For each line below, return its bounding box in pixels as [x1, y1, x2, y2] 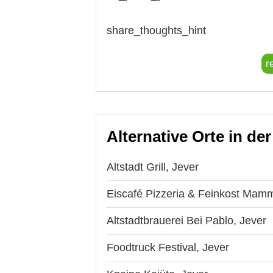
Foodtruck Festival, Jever [107, 241, 229, 253]
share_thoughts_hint [107, 24, 206, 37]
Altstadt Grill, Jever [107, 160, 199, 173]
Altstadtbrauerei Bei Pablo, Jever [107, 214, 266, 227]
